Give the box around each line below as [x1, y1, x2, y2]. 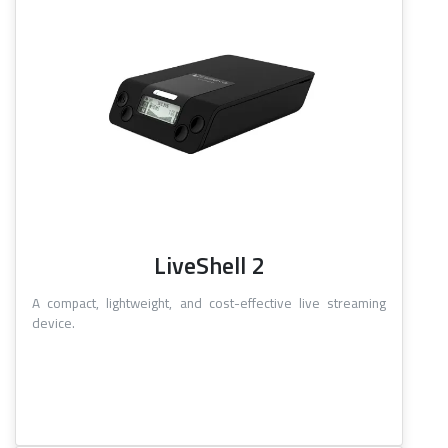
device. [32, 313, 75, 334]
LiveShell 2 [154, 247, 264, 284]
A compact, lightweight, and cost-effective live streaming [32, 293, 386, 314]
